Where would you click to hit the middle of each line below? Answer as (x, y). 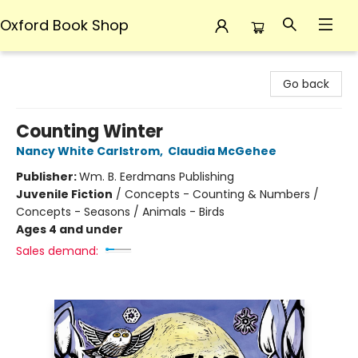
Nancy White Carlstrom (88, 151)
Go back (306, 84)
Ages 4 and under (70, 229)
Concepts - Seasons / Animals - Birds (120, 212)
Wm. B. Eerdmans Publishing (157, 177)
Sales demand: (57, 251)
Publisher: (48, 177)
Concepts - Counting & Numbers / (222, 194)
